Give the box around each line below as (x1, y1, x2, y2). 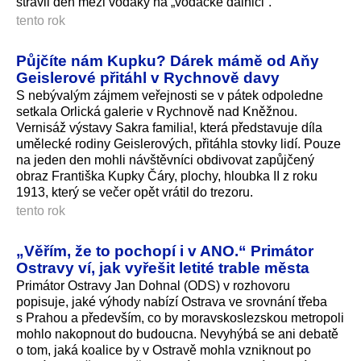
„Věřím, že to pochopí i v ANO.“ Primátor (16, 241, 313, 259)
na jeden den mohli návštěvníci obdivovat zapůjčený (16, 152, 314, 167)
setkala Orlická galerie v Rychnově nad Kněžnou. (16, 104, 297, 118)
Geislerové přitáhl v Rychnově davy (16, 68, 280, 86)
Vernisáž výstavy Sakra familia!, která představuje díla (16, 120, 322, 135)
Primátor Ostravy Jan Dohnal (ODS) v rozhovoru (16, 278, 290, 293)
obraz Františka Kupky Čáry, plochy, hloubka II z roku (16, 168, 317, 183)
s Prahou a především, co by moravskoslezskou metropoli (16, 310, 344, 325)
